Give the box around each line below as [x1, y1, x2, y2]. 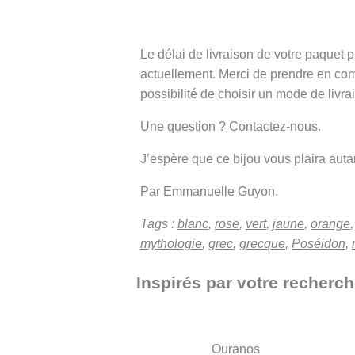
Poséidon [292, 236, 345, 250]
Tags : [140, 216, 177, 231]
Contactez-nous [226, 119, 318, 133]
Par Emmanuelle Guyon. [140, 184, 278, 198]
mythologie [140, 236, 202, 250]
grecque [239, 236, 285, 250]
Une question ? [140, 119, 226, 133]
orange [311, 216, 350, 231]
